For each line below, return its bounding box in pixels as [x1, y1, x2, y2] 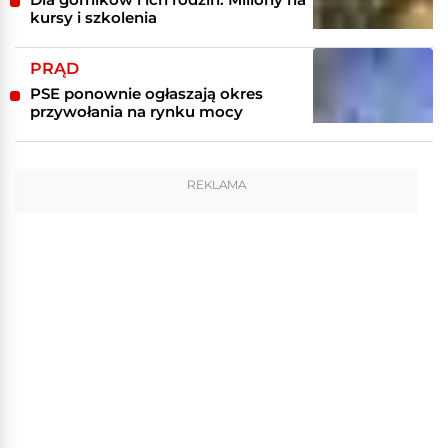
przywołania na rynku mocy [30, 101, 243, 121]
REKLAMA [187, 177, 247, 193]
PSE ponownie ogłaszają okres [30, 83, 263, 103]
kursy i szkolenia [30, 7, 157, 27]
